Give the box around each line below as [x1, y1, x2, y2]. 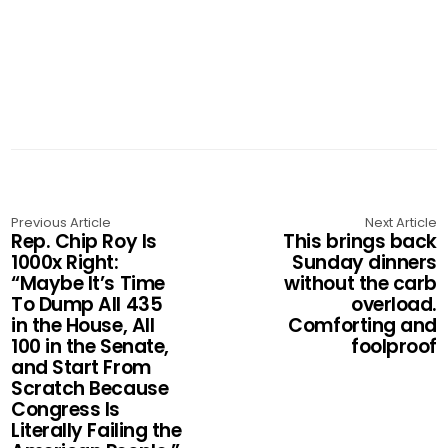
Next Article [364, 213, 437, 233]
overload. [351, 291, 437, 319]
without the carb [284, 270, 437, 298]
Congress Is [11, 396, 120, 424]
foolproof [351, 333, 437, 361]
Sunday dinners [292, 249, 437, 277]
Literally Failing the [11, 417, 182, 445]
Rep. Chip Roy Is [11, 228, 157, 256]
